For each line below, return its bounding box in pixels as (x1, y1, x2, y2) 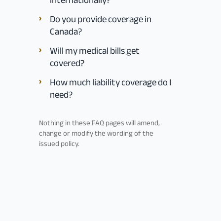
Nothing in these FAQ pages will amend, (38, 115, 160, 130)
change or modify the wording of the (38, 126, 153, 140)
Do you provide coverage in (49, 10, 151, 28)
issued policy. (38, 136, 79, 150)
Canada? (49, 22, 82, 40)
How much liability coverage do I (49, 73, 171, 91)
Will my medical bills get (49, 41, 140, 60)
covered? (49, 54, 84, 72)
